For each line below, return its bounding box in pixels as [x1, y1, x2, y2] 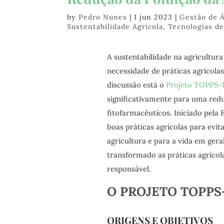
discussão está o [106, 80, 166, 90]
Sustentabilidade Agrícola [67, 22, 163, 31]
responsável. [106, 164, 151, 174]
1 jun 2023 [134, 12, 173, 22]
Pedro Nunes [78, 12, 127, 22]
